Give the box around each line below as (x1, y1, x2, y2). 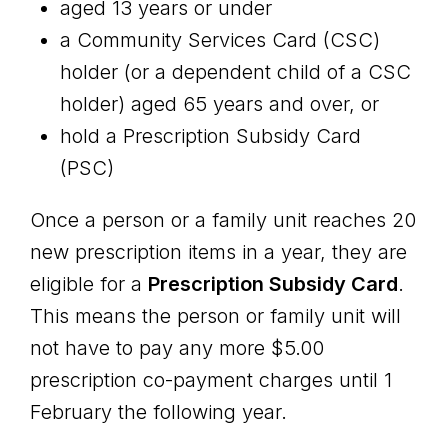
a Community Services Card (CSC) (60, 28, 380, 52)
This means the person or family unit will (30, 304, 401, 328)
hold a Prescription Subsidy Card (60, 124, 361, 148)
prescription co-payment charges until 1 (30, 368, 392, 392)
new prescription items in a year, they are (30, 240, 407, 264)
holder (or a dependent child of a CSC (60, 60, 411, 84)
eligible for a (30, 272, 148, 296)
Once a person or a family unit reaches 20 (30, 208, 416, 232)
